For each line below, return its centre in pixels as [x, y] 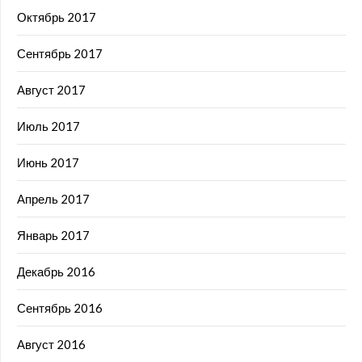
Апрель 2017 [53, 199]
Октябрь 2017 [57, 17]
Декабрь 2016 [56, 272]
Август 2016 [51, 345]
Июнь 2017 [48, 163]
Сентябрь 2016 [60, 308]
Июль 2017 [48, 126]
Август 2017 [51, 90]
